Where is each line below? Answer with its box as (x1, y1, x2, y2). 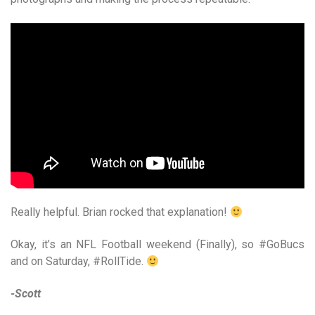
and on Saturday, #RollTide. (11, 255, 146, 269)
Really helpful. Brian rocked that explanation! (11, 205, 230, 219)
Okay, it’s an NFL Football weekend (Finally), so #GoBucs (11, 238, 304, 252)
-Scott (11, 287, 41, 301)
